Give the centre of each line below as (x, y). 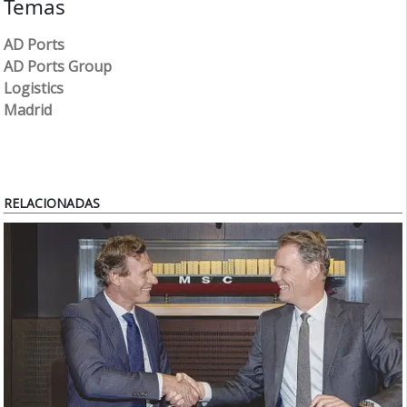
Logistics (34, 89)
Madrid (28, 110)
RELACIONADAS (52, 203)
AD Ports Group (58, 67)
